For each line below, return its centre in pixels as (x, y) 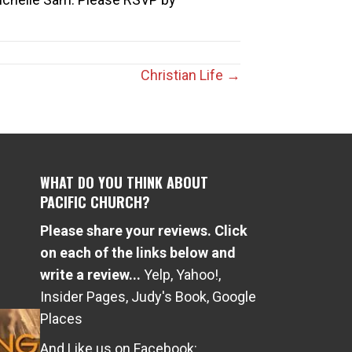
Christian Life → (191, 75)
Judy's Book (169, 296)
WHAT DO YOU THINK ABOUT (124, 182)
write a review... (90, 274)
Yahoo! (197, 274)
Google (234, 296)
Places (61, 318)
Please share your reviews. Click (144, 230)
